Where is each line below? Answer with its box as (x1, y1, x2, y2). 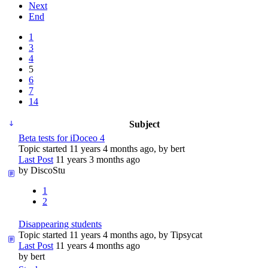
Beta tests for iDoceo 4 (19, 132, 105, 143)
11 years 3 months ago (53, 154, 140, 165)
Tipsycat (170, 229, 202, 240)
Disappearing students (19, 218, 102, 229)
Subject (129, 118, 160, 129)
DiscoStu (31, 165, 65, 175)
